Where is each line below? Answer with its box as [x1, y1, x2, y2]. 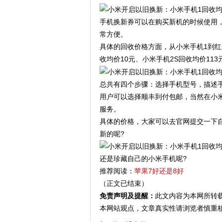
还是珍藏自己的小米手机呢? [99, 155, 187, 163]
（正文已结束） [99, 179, 148, 188]
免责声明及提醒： [99, 192, 155, 200]
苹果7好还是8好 [134, 167, 184, 175]
